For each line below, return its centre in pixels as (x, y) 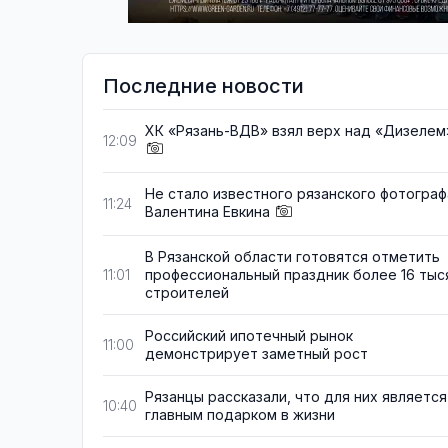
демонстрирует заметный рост (256, 354)
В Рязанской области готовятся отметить (292, 257)
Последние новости (203, 86)
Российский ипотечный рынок (249, 336)
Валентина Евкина (207, 212)
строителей (187, 293)
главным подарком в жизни (240, 415)
